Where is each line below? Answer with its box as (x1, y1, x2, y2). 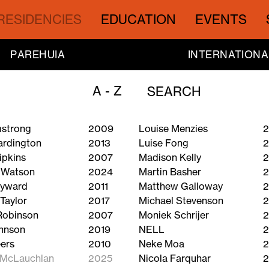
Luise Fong (139, 137, 189, 150)
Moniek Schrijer (139, 209, 210, 222)
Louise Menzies (139, 122, 208, 135)
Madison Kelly (139, 151, 202, 164)
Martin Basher (139, 166, 202, 178)
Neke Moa (139, 238, 185, 250)
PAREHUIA (10, 48, 65, 61)
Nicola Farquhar (139, 252, 211, 265)
